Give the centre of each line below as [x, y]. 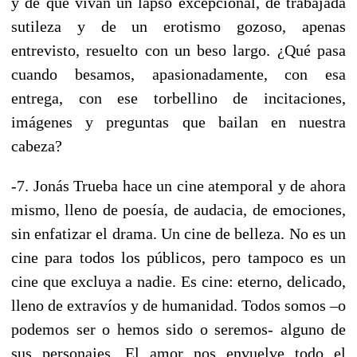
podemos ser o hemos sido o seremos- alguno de [178, 329]
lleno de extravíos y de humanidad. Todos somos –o [178, 305]
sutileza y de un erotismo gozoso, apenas [178, 26]
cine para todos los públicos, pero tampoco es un [178, 257]
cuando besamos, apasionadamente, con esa [178, 74]
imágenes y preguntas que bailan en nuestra [178, 122]
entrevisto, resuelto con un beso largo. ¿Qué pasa [178, 50]
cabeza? [37, 145]
